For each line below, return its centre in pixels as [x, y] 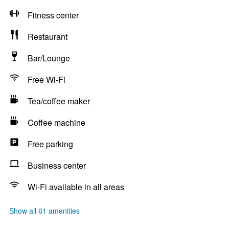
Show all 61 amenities [44, 211]
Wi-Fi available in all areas [76, 187]
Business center [57, 165]
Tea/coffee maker [59, 101]
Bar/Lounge [49, 58]
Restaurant [48, 37]
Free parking [50, 144]
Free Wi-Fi [47, 79]
